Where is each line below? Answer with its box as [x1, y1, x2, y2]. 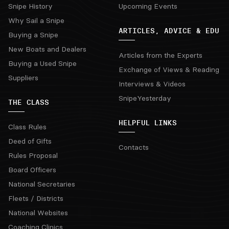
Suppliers [8, 73, 38, 82]
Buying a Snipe [8, 30, 58, 39]
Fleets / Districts [8, 194, 63, 203]
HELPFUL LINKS [119, 118, 177, 127]
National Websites [8, 208, 68, 217]
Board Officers [8, 165, 56, 174]
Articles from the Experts [119, 51, 202, 60]
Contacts [119, 143, 149, 152]
